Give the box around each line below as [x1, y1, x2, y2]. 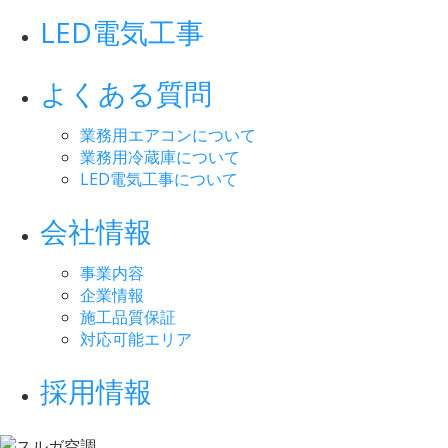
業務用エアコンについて [80, 123, 256, 146]
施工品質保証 [80, 305, 176, 328]
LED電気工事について [80, 167, 238, 190]
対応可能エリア [80, 327, 192, 350]
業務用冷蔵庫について [80, 145, 240, 168]
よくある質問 [40, 73, 212, 112]
